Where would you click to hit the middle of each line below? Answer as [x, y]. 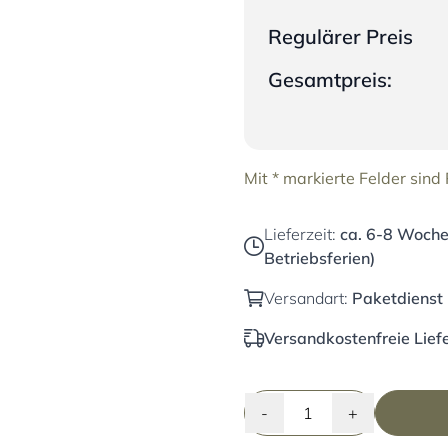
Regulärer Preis [340, 36]
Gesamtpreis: [330, 79]
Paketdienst [397, 298]
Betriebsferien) [319, 258]
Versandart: [308, 298]
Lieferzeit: [302, 234]
